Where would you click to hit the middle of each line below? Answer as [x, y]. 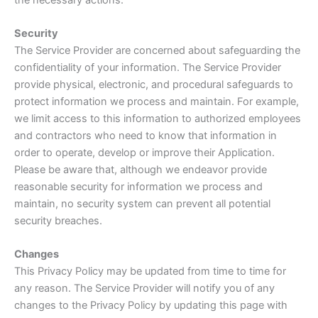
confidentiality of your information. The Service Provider [148, 67]
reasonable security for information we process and [138, 186]
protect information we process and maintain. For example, [157, 101]
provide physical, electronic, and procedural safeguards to [154, 84]
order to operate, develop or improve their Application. [144, 152]
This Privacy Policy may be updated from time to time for [150, 272]
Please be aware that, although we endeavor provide [141, 169]
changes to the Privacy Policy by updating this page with [151, 306]
